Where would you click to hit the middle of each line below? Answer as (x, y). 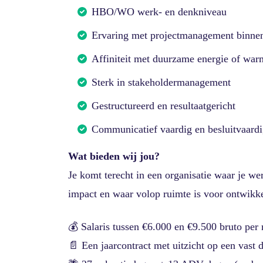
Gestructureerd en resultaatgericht (163, 106)
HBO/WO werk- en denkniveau (159, 12)
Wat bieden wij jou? (114, 156)
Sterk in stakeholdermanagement (161, 82)
